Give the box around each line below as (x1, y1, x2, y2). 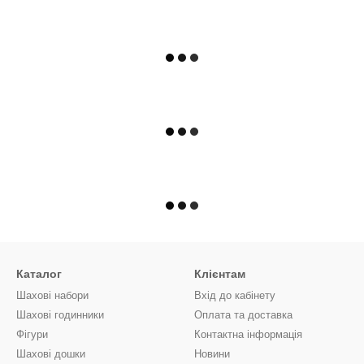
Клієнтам (194, 267, 245, 280)
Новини (194, 348, 230, 360)
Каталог (16, 267, 62, 280)
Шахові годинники (16, 309, 104, 321)
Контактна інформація (194, 328, 302, 340)
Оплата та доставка (194, 309, 292, 321)
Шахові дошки (16, 348, 85, 360)
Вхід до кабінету (194, 289, 275, 301)
